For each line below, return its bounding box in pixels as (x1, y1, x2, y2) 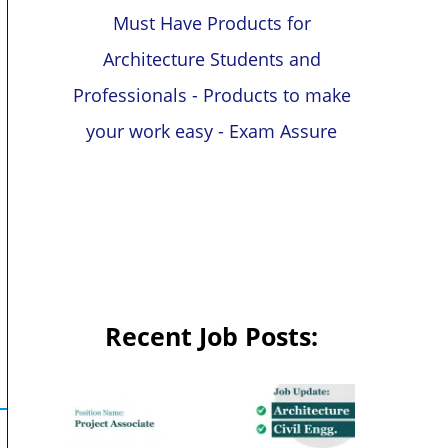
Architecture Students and (102, 47, 321, 72)
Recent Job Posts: (105, 319, 318, 354)
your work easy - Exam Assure (86, 119, 337, 144)
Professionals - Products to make (72, 83, 351, 108)
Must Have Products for (112, 11, 311, 36)
